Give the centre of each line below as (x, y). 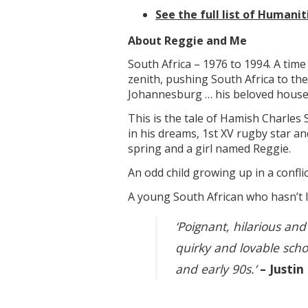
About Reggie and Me (187, 40)
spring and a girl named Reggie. (209, 149)
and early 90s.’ (218, 269)
